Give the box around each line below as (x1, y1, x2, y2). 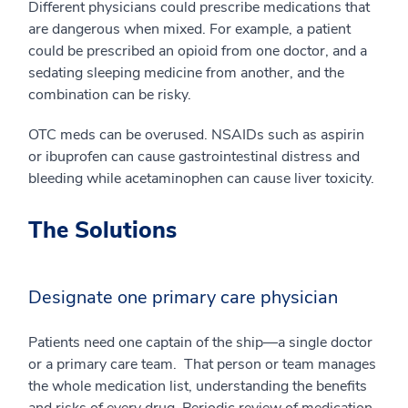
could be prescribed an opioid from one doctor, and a (28, 41, 367, 62)
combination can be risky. (28, 85, 191, 106)
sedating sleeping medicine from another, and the (28, 63, 344, 84)
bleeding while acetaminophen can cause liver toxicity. (28, 168, 374, 189)
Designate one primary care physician (28, 285, 338, 311)
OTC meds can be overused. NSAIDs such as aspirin (28, 125, 364, 146)
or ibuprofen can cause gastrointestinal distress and (28, 147, 360, 168)
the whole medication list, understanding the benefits (28, 376, 367, 397)
